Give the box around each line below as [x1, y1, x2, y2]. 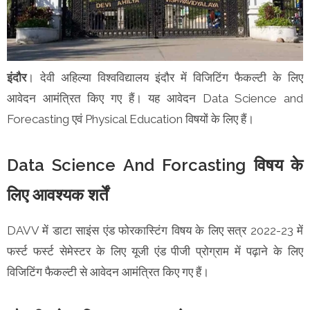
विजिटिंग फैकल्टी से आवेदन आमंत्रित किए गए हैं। [7, 264, 209, 279]
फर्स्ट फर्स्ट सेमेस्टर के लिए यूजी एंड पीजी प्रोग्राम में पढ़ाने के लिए [7, 244, 303, 258]
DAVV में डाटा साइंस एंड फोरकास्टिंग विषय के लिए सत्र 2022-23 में [7, 223, 303, 237]
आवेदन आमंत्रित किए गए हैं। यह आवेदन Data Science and [7, 91, 303, 105]
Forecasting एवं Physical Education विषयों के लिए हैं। [7, 111, 257, 126]
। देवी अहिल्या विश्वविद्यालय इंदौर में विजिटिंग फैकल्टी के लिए [26, 70, 303, 84]
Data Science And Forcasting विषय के [7, 154, 303, 175]
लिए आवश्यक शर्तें [7, 184, 113, 205]
